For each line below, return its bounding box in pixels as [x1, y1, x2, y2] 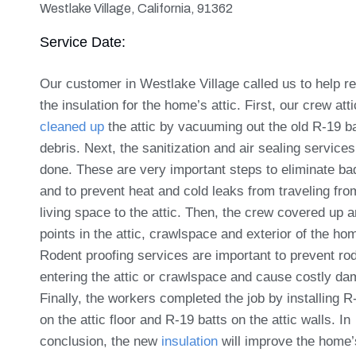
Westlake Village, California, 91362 [40, 2, 233, 16]
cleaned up [40, 119, 104, 135]
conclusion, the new [40, 334, 161, 350]
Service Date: [40, 34, 126, 51]
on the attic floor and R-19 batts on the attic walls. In [40, 312, 350, 328]
